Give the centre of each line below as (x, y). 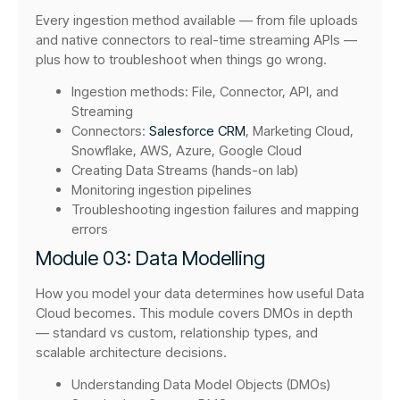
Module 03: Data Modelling (150, 258)
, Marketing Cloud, (300, 130)
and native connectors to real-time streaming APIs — (196, 39)
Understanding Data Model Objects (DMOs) (201, 385)
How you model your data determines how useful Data (200, 293)
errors (90, 229)
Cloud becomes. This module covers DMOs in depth (194, 312)
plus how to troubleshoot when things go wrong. (181, 59)
